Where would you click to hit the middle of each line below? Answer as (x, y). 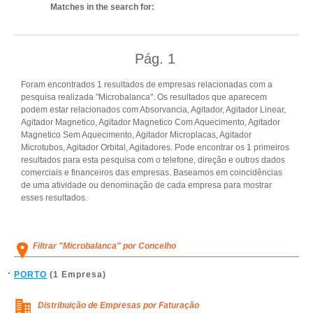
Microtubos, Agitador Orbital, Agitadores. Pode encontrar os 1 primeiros (155, 147)
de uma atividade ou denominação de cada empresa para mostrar (146, 185)
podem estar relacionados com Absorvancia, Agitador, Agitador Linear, (153, 110)
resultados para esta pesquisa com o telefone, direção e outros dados (153, 160)
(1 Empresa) (77, 275)
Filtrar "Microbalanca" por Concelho (104, 246)
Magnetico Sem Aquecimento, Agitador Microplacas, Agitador (136, 135)
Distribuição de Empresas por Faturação (118, 305)
